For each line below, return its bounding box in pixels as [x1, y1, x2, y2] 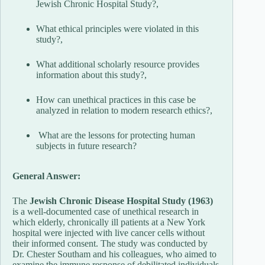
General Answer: [12, 170, 83, 181]
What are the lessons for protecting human [36, 130, 195, 140]
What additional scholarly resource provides [36, 59, 199, 69]
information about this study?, [36, 69, 147, 80]
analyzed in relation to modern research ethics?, [36, 105, 212, 115]
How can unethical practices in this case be [36, 94, 196, 105]
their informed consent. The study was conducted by [12, 238, 208, 248]
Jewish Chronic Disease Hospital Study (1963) [30, 195, 213, 206]
